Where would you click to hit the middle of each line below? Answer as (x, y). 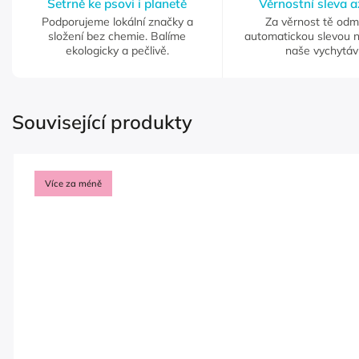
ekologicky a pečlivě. (117, 50)
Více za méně (73, 183)
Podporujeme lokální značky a (117, 21)
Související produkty (102, 121)
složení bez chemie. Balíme (117, 36)
